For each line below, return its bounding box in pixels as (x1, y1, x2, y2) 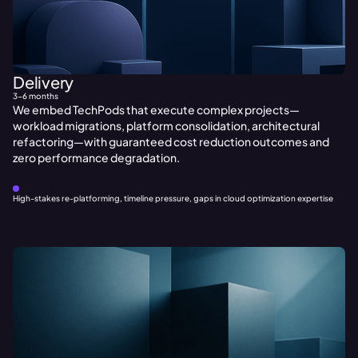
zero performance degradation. (13, 150, 180, 165)
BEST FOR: (19, 185, 56, 193)
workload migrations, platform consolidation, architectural (13, 118, 320, 133)
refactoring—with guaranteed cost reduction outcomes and (13, 134, 329, 149)
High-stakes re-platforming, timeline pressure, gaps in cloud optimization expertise (13, 193, 333, 203)
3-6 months (13, 91, 58, 101)
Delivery (13, 72, 74, 92)
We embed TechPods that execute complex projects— (13, 102, 300, 117)
